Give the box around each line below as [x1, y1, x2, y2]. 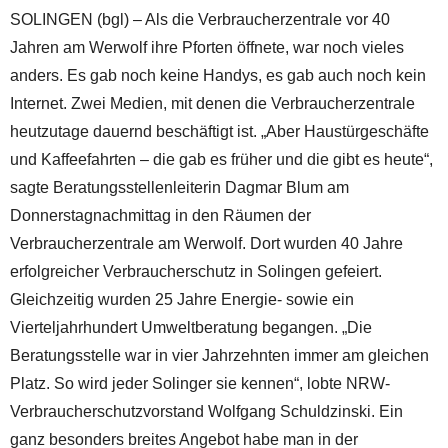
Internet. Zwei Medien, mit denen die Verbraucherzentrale [10, 95, 415, 113]
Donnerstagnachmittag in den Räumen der [10, 207, 311, 225]
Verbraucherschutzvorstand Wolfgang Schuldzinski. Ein [10, 403, 403, 421]
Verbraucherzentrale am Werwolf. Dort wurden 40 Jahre [10, 235, 403, 253]
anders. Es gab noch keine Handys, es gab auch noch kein [10, 67, 426, 85]
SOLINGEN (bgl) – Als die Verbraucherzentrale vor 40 [10, 11, 390, 29]
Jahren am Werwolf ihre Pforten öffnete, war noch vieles [10, 39, 404, 57]
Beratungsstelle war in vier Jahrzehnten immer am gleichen [10, 347, 429, 365]
